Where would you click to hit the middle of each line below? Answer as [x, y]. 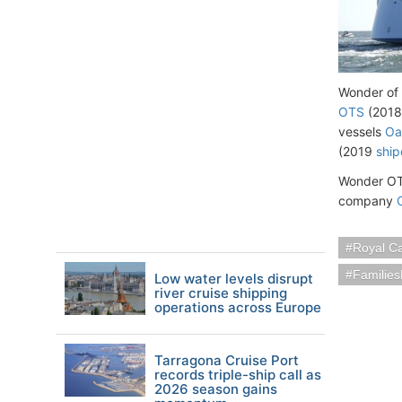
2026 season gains [216, 389]
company [367, 201]
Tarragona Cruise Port [227, 360]
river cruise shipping [221, 293]
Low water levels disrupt [234, 279]
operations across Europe [238, 307]
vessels [362, 132]
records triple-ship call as [238, 375]
